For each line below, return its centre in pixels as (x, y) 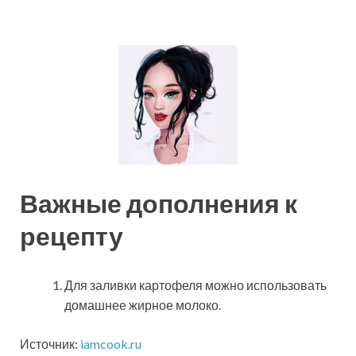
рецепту (72, 236)
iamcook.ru (111, 344)
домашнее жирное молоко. (143, 305)
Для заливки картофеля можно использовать (195, 285)
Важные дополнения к (159, 203)
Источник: (50, 344)
